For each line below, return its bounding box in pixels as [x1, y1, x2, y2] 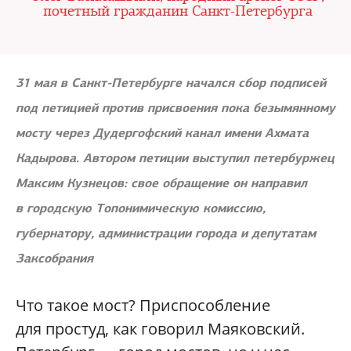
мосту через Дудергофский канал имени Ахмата [16, 125, 309, 141]
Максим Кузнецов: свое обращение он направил [16, 175, 307, 191]
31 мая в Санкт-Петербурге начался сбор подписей [16, 74, 326, 91]
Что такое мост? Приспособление [16, 295, 270, 316]
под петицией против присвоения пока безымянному [16, 100, 335, 116]
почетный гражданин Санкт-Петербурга [42, 2, 313, 20]
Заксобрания [16, 250, 93, 266]
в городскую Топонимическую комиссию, [16, 200, 266, 216]
